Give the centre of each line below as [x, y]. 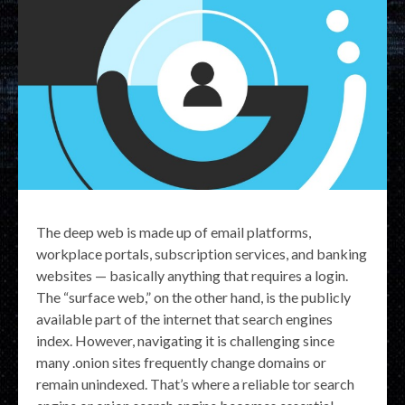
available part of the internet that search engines [184, 318]
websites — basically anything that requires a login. [192, 275]
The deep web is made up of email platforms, [174, 231]
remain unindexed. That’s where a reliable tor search [195, 383]
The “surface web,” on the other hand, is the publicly [193, 297]
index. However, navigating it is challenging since [185, 340]
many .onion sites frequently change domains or [181, 362]
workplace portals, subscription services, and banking [202, 253]
